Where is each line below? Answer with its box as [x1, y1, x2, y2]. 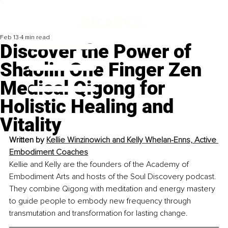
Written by [9, 135, 46, 146]
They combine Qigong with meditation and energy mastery [9, 184, 217, 194]
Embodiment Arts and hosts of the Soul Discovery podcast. [9, 172, 218, 182]
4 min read [20, 34, 50, 42]
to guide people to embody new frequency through [9, 196, 193, 207]
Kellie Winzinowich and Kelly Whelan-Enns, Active [46, 135, 218, 146]
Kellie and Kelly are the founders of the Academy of [9, 159, 191, 170]
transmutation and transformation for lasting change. [9, 208, 188, 219]
